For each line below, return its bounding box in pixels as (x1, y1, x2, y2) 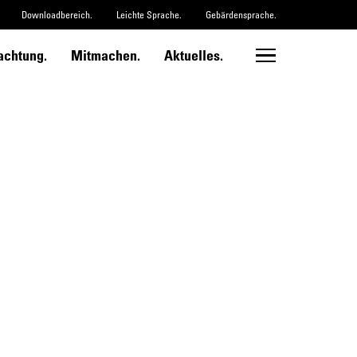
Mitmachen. (70, 46, 140, 64)
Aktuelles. (163, 46, 223, 64)
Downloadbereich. (21, 8, 92, 21)
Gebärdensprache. (205, 8, 277, 21)
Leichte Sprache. (116, 8, 182, 21)
